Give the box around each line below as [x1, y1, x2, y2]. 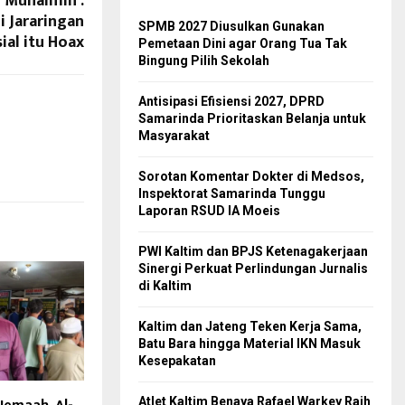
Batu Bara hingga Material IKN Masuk [138, 336, 361, 352]
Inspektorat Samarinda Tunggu [138, 186, 325, 202]
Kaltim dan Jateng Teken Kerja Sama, [138, 319, 362, 334]
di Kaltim [138, 278, 192, 294]
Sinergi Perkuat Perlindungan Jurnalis [138, 261, 368, 277]
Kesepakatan [138, 353, 216, 369]
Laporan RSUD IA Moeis [138, 203, 280, 219]
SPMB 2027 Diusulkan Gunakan [138, 19, 325, 34]
